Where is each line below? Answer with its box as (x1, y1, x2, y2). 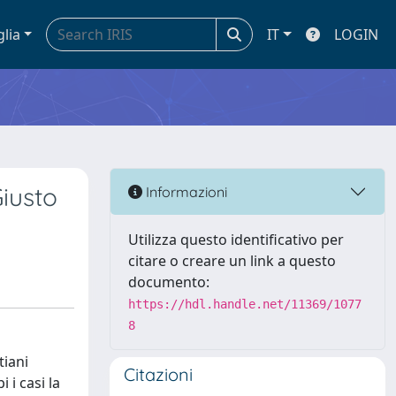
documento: (128, 272, 209, 292)
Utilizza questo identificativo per (128, 230, 344, 249)
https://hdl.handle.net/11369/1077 (128, 297, 362, 311)
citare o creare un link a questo (128, 251, 336, 270)
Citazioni (124, 363, 193, 385)
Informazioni (142, 182, 227, 201)
